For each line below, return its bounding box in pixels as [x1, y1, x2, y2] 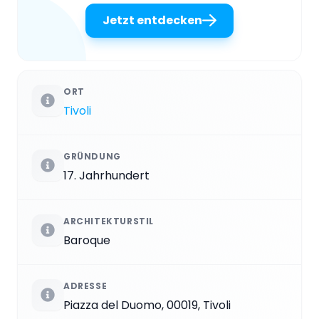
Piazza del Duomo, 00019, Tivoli [63, 296, 231, 313]
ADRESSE [63, 279, 108, 292]
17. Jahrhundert [63, 167, 150, 184]
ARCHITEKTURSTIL [63, 214, 154, 227]
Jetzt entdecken [103, 11, 202, 28]
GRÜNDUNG [63, 150, 121, 162]
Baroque [63, 231, 110, 249]
